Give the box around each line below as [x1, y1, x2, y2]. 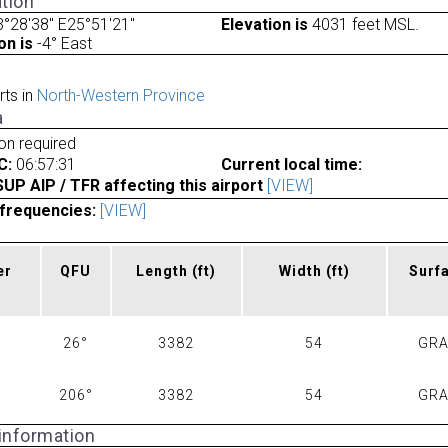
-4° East [33, 33, 93, 53]
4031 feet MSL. [307, 14, 419, 34]
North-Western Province [36, 86, 205, 106]
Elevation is [220, 14, 308, 34]
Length [136, 263, 193, 280]
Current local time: [220, 154, 362, 174]
